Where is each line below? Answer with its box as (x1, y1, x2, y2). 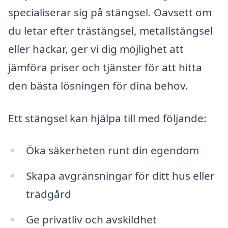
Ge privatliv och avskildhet (25, 212, 157, 227)
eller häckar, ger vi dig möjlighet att (8, 41, 184, 56)
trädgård (25, 187, 71, 202)
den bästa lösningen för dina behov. (8, 78, 188, 93)
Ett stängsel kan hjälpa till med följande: (8, 110, 207, 125)
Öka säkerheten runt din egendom (25, 143, 199, 158)
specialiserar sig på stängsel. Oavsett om (8, 5, 212, 19)
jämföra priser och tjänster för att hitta (8, 60, 202, 74)
